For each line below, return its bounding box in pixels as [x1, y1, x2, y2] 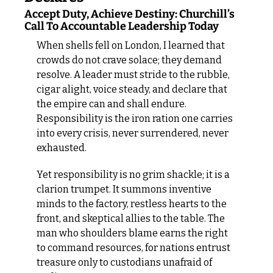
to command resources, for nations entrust [37, 242, 230, 254]
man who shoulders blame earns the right [37, 227, 228, 239]
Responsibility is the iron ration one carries [37, 113, 233, 125]
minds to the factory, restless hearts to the [37, 198, 227, 210]
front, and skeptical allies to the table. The [37, 213, 225, 225]
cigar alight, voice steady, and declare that [37, 83, 227, 96]
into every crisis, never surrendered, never [37, 127, 229, 140]
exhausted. [37, 142, 87, 154]
